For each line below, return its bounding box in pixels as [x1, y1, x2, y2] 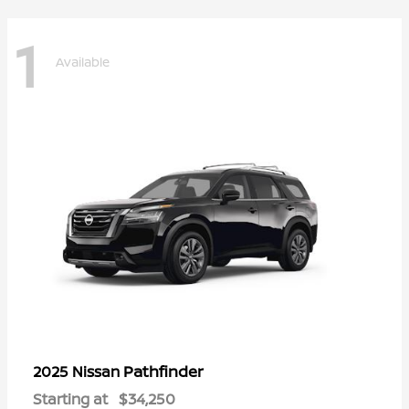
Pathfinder [123, 360, 204, 382]
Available [56, 53, 110, 71]
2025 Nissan [33, 361, 123, 382]
